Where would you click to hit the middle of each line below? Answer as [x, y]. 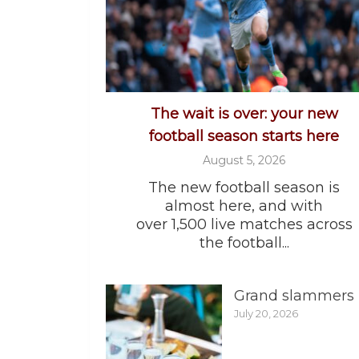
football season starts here [244, 137]
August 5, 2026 [244, 161]
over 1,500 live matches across [244, 225]
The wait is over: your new [244, 114]
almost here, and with [244, 206]
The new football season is [244, 188]
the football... [244, 243]
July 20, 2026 [266, 314]
